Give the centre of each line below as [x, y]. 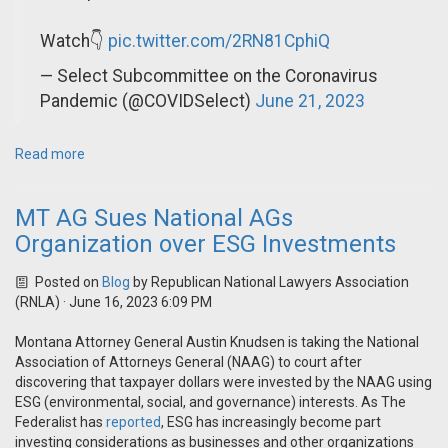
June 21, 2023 [310, 101]
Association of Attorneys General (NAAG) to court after [188, 362]
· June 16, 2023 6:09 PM [136, 302]
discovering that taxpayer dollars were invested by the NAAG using [223, 382]
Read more [50, 154]
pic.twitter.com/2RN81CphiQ [219, 41]
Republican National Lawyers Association [279, 282]
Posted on [66, 282]
